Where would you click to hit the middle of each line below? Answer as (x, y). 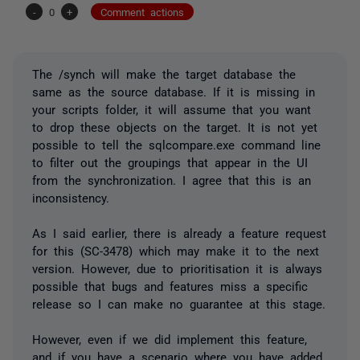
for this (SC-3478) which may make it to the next (176, 250)
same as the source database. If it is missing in (174, 91)
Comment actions (142, 11)
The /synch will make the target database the (164, 73)
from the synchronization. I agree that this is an (172, 179)
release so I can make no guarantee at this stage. (179, 303)
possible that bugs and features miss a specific (170, 285)
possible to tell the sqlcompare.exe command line (176, 144)
